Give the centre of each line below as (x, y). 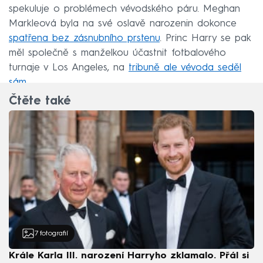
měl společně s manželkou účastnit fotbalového (117, 53)
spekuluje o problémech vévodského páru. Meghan (124, 9)
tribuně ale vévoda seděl (185, 68)
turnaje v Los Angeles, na (69, 68)
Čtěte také (40, 102)
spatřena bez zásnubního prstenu (84, 38)
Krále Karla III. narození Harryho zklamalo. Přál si (129, 256)
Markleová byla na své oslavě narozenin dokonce (123, 23)
